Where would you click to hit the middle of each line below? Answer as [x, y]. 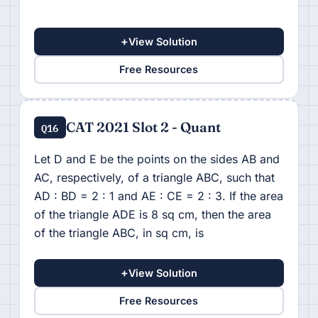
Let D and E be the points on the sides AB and [157, 159]
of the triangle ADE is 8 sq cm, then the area [152, 214]
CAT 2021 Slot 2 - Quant [143, 127]
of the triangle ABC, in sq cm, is [120, 232]
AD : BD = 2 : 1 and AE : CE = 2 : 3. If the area [158, 196]
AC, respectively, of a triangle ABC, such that [154, 177]
